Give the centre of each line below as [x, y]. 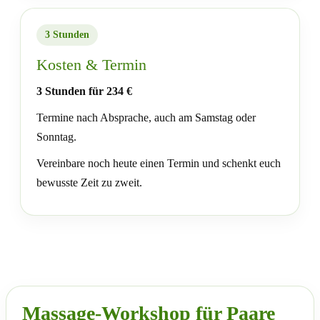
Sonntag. [56, 137]
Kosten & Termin [91, 65]
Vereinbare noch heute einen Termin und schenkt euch [159, 163]
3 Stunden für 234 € [84, 91]
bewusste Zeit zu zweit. [89, 182]
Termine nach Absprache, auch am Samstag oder [146, 117]
